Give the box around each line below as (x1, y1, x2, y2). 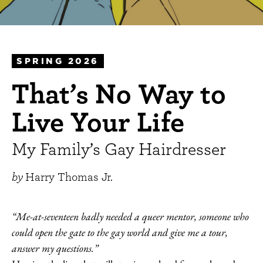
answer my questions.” (12, 241, 100, 255)
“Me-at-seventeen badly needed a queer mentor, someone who (12, 210, 249, 224)
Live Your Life (12, 104, 184, 139)
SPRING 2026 (16, 56, 99, 66)
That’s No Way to (12, 76, 226, 111)
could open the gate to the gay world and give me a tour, (12, 225, 228, 240)
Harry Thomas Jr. (25, 170, 113, 184)
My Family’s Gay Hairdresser (12, 138, 226, 160)
